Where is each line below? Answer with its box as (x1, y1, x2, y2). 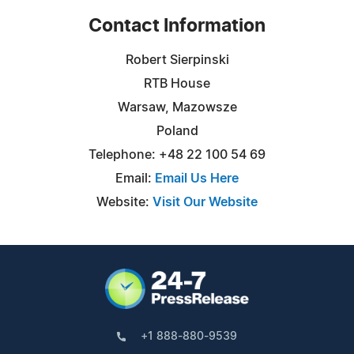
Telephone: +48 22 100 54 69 (88, 148, 265, 161)
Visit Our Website (153, 195, 258, 209)
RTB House (144, 77, 210, 90)
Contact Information (88, 17, 265, 36)
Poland (156, 124, 198, 137)
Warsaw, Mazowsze (117, 100, 237, 114)
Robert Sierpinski (125, 53, 229, 66)
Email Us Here (155, 171, 239, 185)
